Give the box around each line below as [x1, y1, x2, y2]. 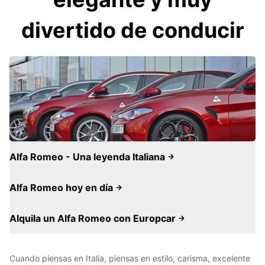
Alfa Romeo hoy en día [9, 182, 115, 193]
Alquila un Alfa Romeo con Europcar [9, 212, 178, 224]
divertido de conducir [21, 17, 244, 43]
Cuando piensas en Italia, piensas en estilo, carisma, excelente [9, 253, 250, 263]
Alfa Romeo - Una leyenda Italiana [9, 151, 167, 163]
